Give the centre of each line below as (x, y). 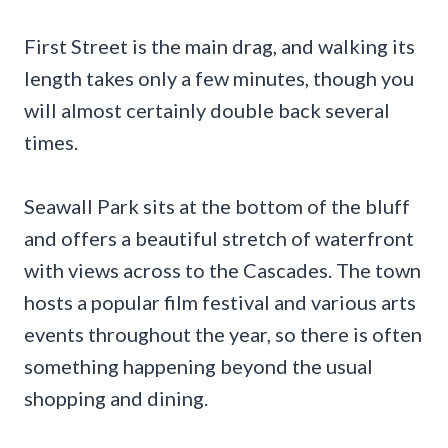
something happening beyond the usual (198, 365)
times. (51, 141)
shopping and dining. (116, 397)
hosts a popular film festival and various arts (220, 301)
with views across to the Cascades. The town (222, 269)
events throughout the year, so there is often (223, 333)
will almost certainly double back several (207, 109)
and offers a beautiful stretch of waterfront (219, 237)
